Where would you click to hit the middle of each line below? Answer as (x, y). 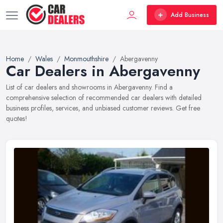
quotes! (17, 118)
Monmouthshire (86, 59)
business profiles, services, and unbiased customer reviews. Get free (103, 108)
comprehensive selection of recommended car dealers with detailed (104, 98)
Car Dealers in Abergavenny (103, 71)
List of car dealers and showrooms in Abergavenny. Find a (89, 87)
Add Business (190, 15)
